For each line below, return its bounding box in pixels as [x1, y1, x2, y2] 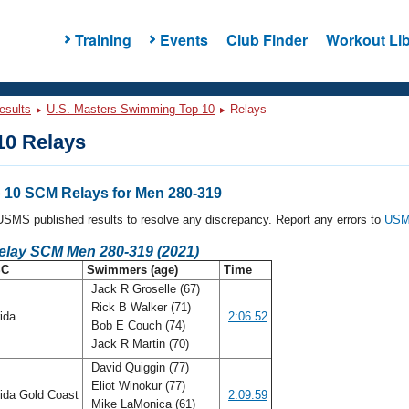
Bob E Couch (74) [88, 319, 185, 332]
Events [159, 28, 208, 50]
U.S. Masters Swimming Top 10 [47, 102, 215, 116]
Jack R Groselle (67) [88, 282, 200, 296]
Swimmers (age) [83, 263, 182, 277]
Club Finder [225, 28, 308, 50]
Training [74, 28, 131, 50]
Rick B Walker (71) [88, 300, 191, 314]
